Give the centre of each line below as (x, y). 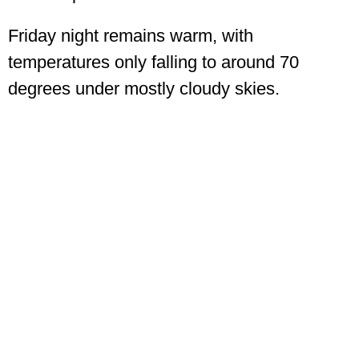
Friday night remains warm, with (131, 36)
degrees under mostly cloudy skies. (144, 89)
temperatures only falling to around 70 (153, 63)
